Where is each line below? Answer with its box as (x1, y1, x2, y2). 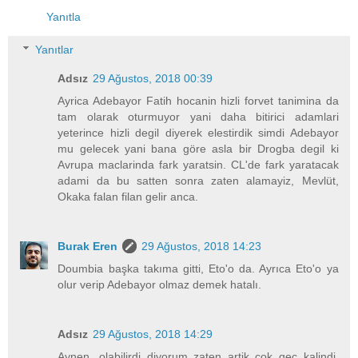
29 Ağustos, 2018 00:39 (93, 72, 213, 86)
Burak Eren (58, 240, 118, 253)
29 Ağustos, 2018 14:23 (141, 240, 262, 253)
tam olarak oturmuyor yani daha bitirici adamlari (58, 110, 339, 124)
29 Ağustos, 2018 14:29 (93, 328, 213, 341)
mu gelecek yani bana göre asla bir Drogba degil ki (58, 142, 339, 156)
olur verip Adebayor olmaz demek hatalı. (58, 278, 262, 292)
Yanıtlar (35, 43, 74, 57)
